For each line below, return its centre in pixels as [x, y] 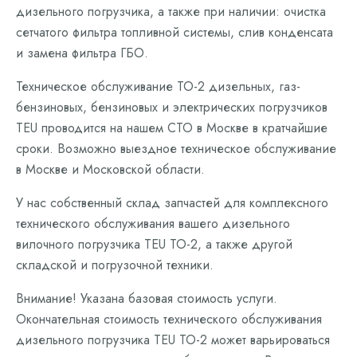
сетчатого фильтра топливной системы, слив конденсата [175, 32]
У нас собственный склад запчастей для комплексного [172, 203]
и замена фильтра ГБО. [82, 53]
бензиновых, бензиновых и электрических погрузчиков [172, 107]
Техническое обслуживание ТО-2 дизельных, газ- [158, 86]
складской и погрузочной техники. [115, 265]
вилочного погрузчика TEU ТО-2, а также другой [154, 244]
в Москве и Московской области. [110, 169]
